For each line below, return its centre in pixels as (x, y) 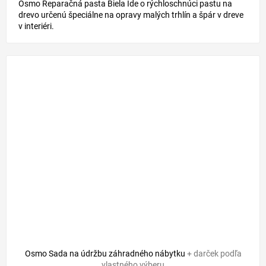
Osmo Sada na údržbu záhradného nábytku (106, 253)
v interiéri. (36, 26)
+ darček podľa (214, 253)
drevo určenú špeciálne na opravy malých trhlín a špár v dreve (131, 15)
